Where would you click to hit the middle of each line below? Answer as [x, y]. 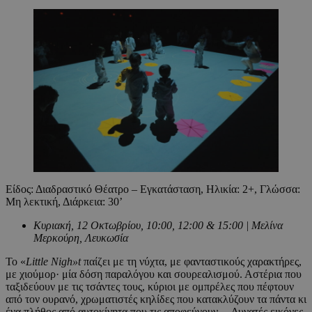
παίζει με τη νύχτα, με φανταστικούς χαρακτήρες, [191, 262]
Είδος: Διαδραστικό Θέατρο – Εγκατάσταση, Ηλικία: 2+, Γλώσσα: [153, 189]
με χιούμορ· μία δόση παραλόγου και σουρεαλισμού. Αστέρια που [154, 274]
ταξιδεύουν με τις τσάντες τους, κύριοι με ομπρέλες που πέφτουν [150, 287]
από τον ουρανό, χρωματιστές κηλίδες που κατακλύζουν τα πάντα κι [156, 299]
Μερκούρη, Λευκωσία [81, 238]
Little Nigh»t [53, 262]
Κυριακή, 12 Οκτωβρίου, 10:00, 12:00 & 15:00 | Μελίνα [158, 226]
